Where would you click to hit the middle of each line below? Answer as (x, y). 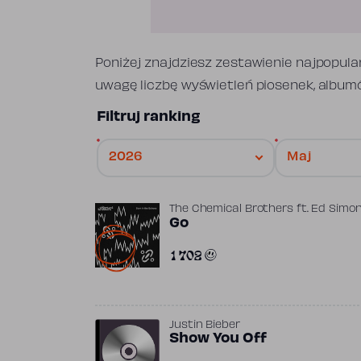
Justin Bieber (205, 325)
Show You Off (218, 339)
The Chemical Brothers (231, 209)
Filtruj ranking (149, 117)
